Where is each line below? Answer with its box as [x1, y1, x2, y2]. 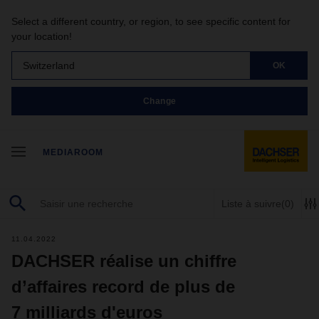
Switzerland [23, 59, 75, 71]
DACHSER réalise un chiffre [11, 251, 236, 271]
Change [142, 95, 177, 106]
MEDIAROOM [43, 147, 103, 157]
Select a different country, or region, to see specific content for [11, 16, 291, 27]
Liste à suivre [221, 197, 281, 209]
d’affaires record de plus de [11, 277, 235, 296]
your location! [11, 31, 72, 42]
